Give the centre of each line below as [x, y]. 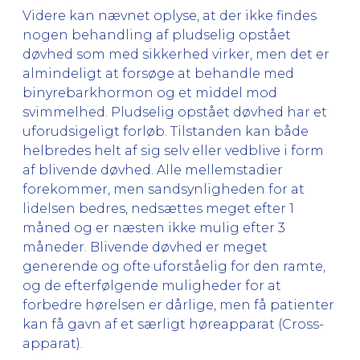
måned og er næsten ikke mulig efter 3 [154, 227]
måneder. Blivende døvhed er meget [145, 247]
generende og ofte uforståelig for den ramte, [174, 266]
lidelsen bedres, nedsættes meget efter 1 [158, 208]
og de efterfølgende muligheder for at [152, 285]
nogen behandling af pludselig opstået [157, 35]
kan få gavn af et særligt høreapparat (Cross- [173, 324]
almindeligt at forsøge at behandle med [158, 73]
